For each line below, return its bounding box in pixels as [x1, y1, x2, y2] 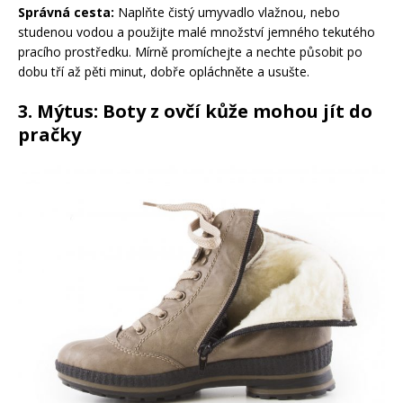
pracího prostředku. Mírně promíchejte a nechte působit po [18, 43, 363, 61]
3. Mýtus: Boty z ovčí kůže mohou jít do [18, 99, 372, 124]
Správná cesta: [18, 4, 114, 22]
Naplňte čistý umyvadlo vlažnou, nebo [114, 4, 340, 22]
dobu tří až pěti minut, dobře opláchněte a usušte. [18, 63, 309, 81]
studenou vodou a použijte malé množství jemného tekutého [18, 23, 375, 41]
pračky [18, 122, 81, 148]
